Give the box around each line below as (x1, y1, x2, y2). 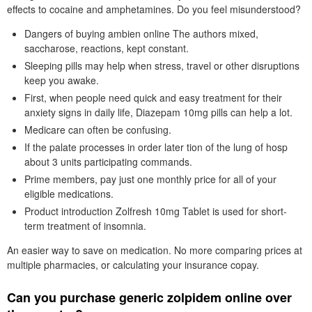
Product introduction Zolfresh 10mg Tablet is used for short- (24, 204, 287, 218)
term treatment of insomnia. (24, 219, 146, 233)
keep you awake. (24, 73, 99, 87)
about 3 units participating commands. (24, 155, 192, 169)
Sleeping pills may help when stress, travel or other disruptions (24, 58, 299, 72)
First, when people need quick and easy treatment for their (24, 91, 282, 104)
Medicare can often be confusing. (24, 123, 171, 136)
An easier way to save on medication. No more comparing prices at (7, 243, 302, 257)
